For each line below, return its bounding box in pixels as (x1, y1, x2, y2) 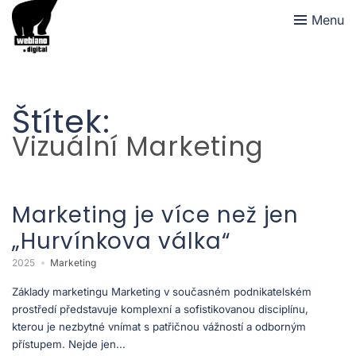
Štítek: (12, 99, 110, 144)
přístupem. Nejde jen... (12, 337, 126, 350)
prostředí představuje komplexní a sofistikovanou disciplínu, (12, 302, 308, 315)
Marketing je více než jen (12, 199, 300, 230)
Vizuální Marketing (12, 128, 264, 165)
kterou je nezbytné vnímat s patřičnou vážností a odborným (12, 319, 306, 333)
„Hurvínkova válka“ (12, 225, 231, 257)
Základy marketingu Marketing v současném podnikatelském (12, 284, 311, 298)
